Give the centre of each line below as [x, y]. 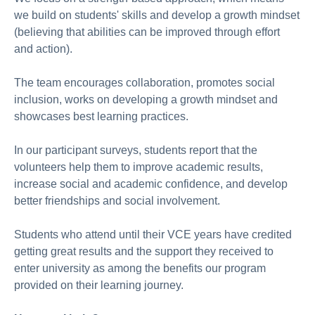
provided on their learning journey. [99, 285]
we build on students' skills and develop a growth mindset [157, 15]
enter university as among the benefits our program [140, 268]
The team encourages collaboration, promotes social [144, 83]
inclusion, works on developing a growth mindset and [146, 99]
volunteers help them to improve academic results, [139, 167]
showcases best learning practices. [101, 116]
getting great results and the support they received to [144, 251]
